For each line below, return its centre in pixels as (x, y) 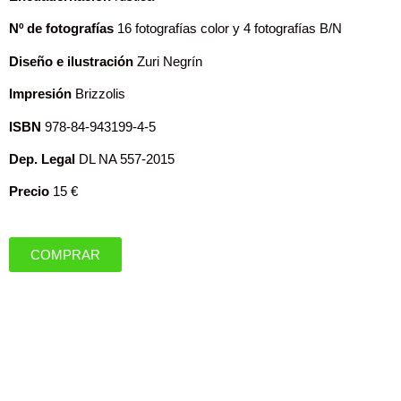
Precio (29, 192)
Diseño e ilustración (71, 61)
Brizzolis (98, 94)
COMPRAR (65, 254)
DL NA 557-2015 (125, 158)
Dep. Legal (42, 158)
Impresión (40, 94)
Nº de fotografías (61, 29)
